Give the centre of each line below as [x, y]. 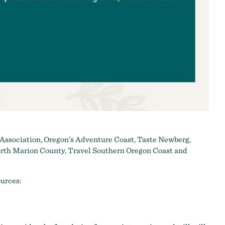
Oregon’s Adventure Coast [89, 139]
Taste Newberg [163, 139]
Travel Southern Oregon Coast [120, 150]
